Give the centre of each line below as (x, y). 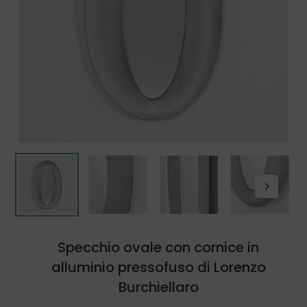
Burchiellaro (158, 287)
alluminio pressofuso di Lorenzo (158, 268)
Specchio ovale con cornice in (159, 248)
